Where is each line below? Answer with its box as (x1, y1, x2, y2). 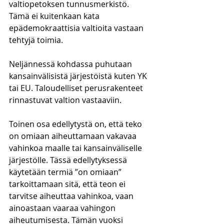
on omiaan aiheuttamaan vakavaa (9, 130, 138, 141)
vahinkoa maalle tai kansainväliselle (9, 142, 144, 153)
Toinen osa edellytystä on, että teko (9, 118, 144, 129)
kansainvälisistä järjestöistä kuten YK (9, 70, 149, 81)
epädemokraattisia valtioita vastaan (9, 22, 145, 33)
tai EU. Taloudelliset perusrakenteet (9, 82, 145, 93)
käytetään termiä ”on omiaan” (9, 166, 123, 177)
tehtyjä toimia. (9, 34, 65, 45)
